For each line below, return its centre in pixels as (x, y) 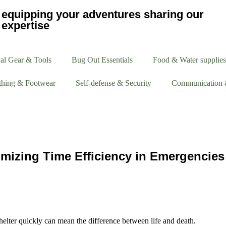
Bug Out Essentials (102, 60)
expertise (25, 25)
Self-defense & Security (113, 83)
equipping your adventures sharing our (102, 14)
